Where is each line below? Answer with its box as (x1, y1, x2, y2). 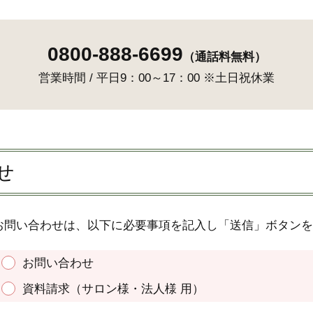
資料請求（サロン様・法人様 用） (22, 282, 204, 296)
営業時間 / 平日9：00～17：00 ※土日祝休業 (38, 71, 275, 85)
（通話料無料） (182, 50, 266, 64)
